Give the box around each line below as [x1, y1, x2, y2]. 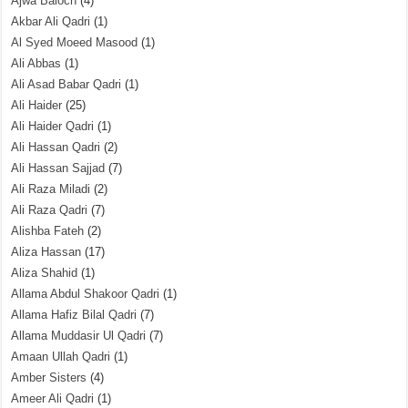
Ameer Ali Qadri [11, 392, 95, 405]
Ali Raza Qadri [11, 203, 88, 217]
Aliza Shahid [11, 266, 78, 280]
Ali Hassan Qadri [11, 140, 101, 154]
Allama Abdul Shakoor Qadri [11, 287, 160, 301]
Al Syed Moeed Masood [11, 36, 138, 49]
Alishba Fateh [11, 224, 85, 238]
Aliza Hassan [11, 245, 82, 259]
